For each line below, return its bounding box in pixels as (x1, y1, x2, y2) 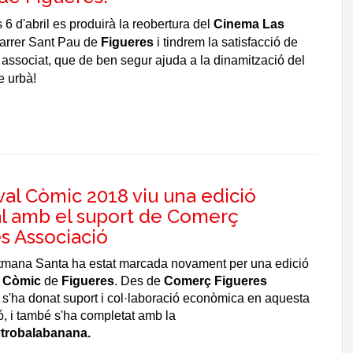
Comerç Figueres (163, 274, 267, 288)
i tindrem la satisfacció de (153, 35, 298, 49)
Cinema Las (213, 17, 284, 31)
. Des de (113, 274, 164, 288)
